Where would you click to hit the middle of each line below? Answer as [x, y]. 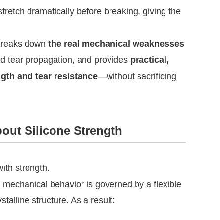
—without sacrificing [137, 76]
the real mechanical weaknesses [116, 44]
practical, [150, 60]
